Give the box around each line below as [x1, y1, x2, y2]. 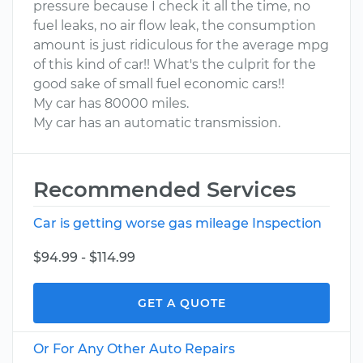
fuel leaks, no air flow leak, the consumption [33, 18, 316, 33]
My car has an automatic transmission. [33, 115, 280, 130]
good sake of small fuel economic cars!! [33, 76, 284, 92]
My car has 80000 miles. [33, 96, 189, 111]
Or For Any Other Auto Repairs [33, 341, 235, 357]
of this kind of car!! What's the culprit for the [33, 57, 316, 72]
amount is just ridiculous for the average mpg [33, 37, 329, 53]
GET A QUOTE [137, 296, 226, 310]
